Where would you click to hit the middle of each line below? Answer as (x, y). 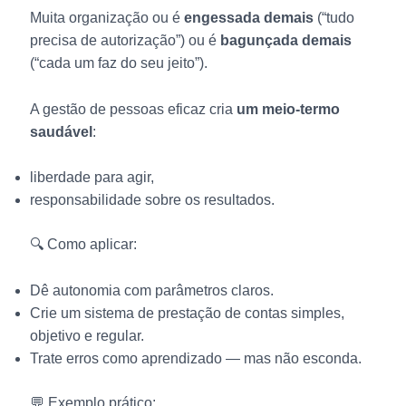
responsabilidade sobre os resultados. (152, 200)
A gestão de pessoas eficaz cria (133, 109)
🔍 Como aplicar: (83, 245)
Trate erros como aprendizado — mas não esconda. (195, 358)
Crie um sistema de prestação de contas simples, (187, 313)
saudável (61, 131)
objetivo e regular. (87, 335)
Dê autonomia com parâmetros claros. (151, 290)
